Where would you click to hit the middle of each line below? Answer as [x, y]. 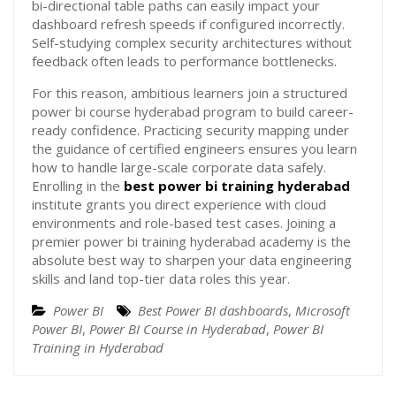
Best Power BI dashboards [213, 310]
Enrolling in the [78, 186]
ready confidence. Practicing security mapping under [190, 130]
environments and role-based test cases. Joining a [184, 223]
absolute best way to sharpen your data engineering [192, 260]
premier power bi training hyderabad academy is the [191, 241]
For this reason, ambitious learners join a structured [190, 93]
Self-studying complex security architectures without [192, 42]
